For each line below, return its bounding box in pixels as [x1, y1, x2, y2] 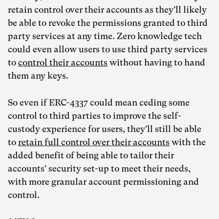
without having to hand [108, 57, 205, 68]
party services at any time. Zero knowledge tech [8, 31, 202, 42]
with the [170, 137, 206, 148]
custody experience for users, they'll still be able [8, 124, 201, 134]
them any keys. [8, 70, 70, 81]
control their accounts [18, 57, 108, 68]
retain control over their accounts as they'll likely [8, 4, 207, 15]
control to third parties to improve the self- [8, 110, 181, 121]
